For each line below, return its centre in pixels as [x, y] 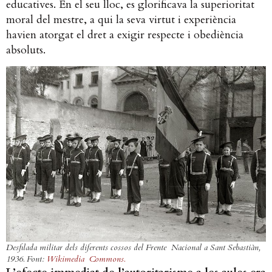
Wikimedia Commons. [86, 259]
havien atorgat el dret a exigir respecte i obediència [125, 35]
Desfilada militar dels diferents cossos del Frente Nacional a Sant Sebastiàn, [133, 247]
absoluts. [29, 50]
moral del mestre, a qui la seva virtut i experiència [121, 19]
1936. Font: [26, 259]
